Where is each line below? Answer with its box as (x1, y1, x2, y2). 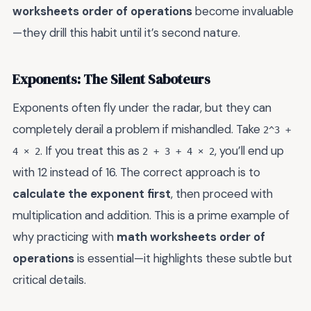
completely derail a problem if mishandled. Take (12, 121, 263, 137)
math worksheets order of (117, 229, 265, 245)
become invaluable (192, 3, 294, 19)
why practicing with (12, 229, 117, 245)
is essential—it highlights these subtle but (74, 251, 292, 267)
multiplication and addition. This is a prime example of (12, 208, 289, 224)
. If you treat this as (40, 143, 142, 159)
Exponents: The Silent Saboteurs (12, 69, 210, 89)
